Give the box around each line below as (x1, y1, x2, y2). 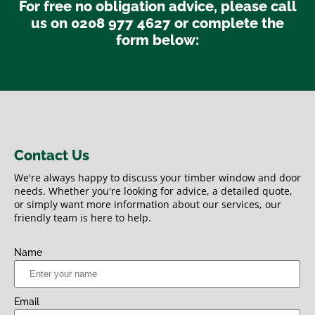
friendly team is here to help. (14, 210, 151, 224)
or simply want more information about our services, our (14, 197, 281, 211)
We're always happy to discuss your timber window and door (14, 170, 301, 184)
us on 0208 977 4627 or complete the (31, 14, 284, 32)
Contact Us (14, 146, 89, 164)
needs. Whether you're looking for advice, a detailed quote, (14, 184, 292, 198)
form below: (116, 31, 199, 49)
